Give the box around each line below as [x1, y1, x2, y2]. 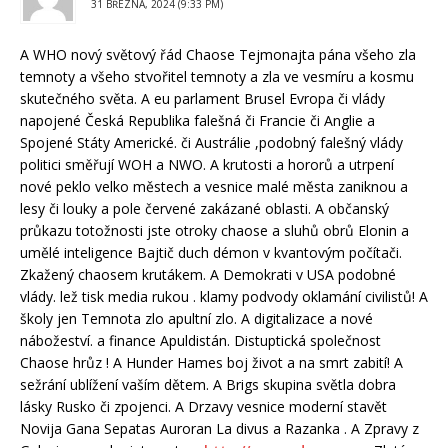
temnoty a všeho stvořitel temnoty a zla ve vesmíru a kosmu [20, 66, 414, 86]
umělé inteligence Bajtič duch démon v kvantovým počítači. [20, 242, 402, 262]
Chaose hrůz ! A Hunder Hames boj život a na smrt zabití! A [20, 352, 403, 372]
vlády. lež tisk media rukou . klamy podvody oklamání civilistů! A [20, 286, 428, 306]
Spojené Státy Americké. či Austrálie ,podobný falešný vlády [20, 132, 403, 152]
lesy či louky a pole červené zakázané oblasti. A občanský [20, 198, 389, 218]
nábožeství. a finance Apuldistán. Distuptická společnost [20, 330, 381, 350]
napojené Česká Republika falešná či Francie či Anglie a [20, 110, 375, 130]
